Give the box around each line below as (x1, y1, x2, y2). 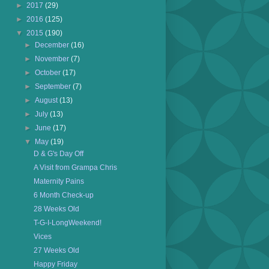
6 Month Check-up (33, 191, 94, 199)
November (35, 55, 71, 63)
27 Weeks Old (33, 246, 79, 255)
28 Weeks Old (33, 205, 79, 213)
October (35, 68, 63, 77)
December (35, 41, 71, 49)
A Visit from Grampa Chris (33, 163, 117, 172)
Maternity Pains (33, 177, 84, 186)
